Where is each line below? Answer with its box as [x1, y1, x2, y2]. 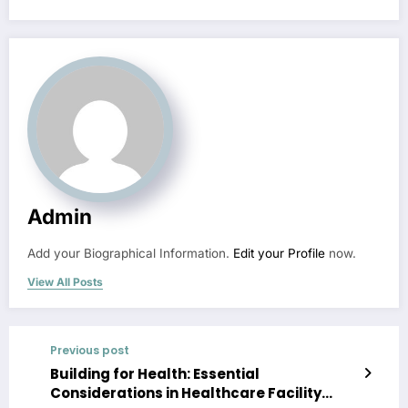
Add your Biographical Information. [27, 245, 233, 260]
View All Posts [27, 274, 103, 289]
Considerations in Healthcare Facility [50, 382, 321, 403]
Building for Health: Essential [50, 363, 260, 383]
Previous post [50, 342, 129, 358]
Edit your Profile [233, 245, 325, 260]
